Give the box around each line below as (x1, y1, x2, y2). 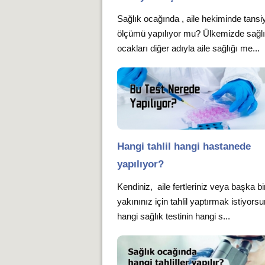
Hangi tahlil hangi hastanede (117, 140, 251, 152)
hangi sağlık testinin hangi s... (117, 211, 231, 221)
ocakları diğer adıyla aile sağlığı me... (117, 43, 260, 53)
